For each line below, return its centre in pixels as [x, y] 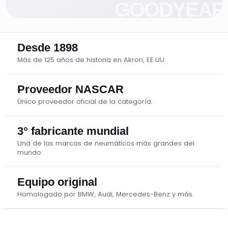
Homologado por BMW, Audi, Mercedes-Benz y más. [106, 194]
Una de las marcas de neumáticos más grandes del [106, 143]
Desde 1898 [48, 48]
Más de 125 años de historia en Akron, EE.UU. [92, 60]
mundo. [30, 152]
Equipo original [57, 182]
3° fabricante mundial [73, 131]
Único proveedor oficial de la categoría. [85, 102]
